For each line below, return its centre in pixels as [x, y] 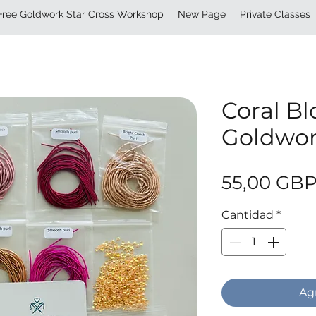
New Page [202, 14]
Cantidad [248, 214]
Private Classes [275, 14]
